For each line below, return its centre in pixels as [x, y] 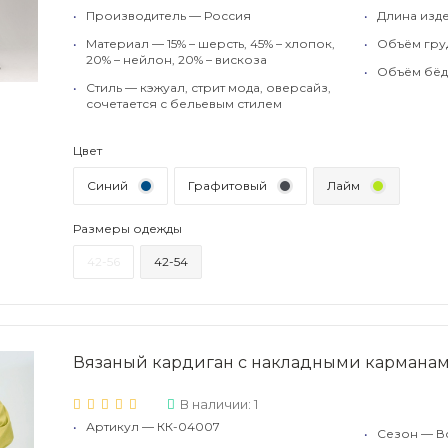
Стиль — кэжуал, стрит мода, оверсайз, [208, 87]
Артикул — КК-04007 [153, 426]
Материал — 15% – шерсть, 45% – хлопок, [210, 43]
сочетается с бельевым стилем [184, 103]
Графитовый [227, 185]
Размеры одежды [127, 228]
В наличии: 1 [219, 404]
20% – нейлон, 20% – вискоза [176, 59]
